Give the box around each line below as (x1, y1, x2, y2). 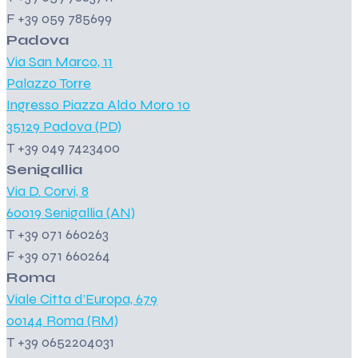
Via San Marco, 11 (6, 53, 113, 71)
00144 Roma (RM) (6, 312, 118, 330)
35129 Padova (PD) (6, 117, 121, 136)
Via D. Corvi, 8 (6, 182, 89, 201)
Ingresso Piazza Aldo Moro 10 (6, 96, 190, 114)
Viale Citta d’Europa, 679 (6, 290, 157, 308)
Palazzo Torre (6, 74, 91, 93)
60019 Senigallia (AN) (6, 204, 135, 222)
